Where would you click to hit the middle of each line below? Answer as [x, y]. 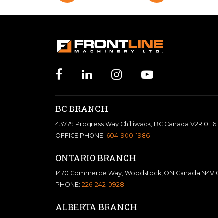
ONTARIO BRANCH [96, 157]
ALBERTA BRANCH [96, 207]
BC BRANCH [82, 108]
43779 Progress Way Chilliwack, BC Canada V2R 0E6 [136, 124]
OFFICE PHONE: [81, 135]
